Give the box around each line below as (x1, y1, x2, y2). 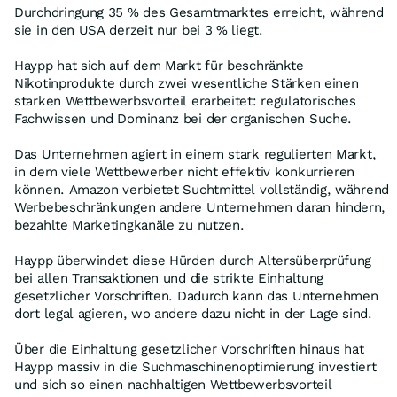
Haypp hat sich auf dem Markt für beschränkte (14, 58, 304, 74)
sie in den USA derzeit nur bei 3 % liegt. (14, 22, 263, 38)
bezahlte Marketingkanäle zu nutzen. (14, 217, 245, 233)
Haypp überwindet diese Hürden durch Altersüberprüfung (14, 253, 372, 269)
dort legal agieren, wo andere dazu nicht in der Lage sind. (14, 306, 372, 322)
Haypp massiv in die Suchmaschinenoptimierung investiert (14, 359, 377, 375)
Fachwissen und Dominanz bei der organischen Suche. (14, 111, 353, 127)
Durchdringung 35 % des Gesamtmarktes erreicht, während (14, 4, 384, 20)
